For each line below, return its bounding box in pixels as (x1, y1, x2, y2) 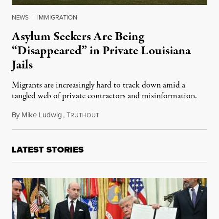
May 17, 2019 (99, 109, 140, 120)
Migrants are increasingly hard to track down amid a (12, 79, 185, 91)
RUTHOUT (70, 111, 99, 120)
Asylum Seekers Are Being (12, 28, 144, 45)
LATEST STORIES (12, 143, 84, 156)
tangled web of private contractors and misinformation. (12, 90, 197, 102)
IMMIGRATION (37, 13, 77, 22)
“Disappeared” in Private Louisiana (12, 42, 191, 60)
